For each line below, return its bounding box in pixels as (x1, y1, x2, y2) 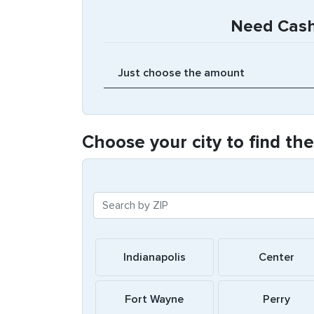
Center (259, 250, 295, 264)
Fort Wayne (125, 292, 184, 306)
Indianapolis (123, 250, 186, 264)
